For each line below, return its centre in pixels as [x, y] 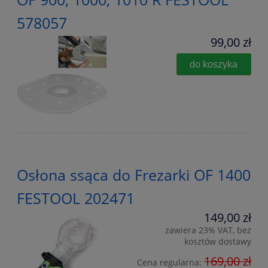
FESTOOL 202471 [76, 198]
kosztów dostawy [218, 241]
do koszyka [214, 64]
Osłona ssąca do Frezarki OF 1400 [134, 174]
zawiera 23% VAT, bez [208, 230]
